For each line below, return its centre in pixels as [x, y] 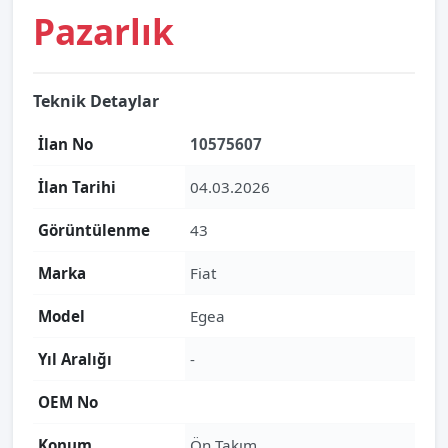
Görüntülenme [94, 230]
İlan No [65, 144]
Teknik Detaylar [96, 101]
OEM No [68, 402]
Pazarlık [103, 31]
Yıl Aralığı [75, 359]
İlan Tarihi [77, 187]
